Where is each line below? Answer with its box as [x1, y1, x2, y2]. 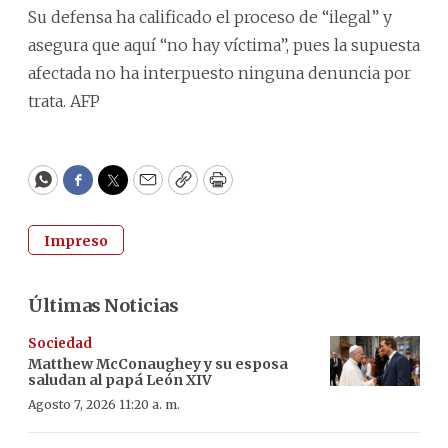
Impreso [44, 231, 108, 250]
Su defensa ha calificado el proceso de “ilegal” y [28, 6, 392, 27]
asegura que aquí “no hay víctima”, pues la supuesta [28, 34, 420, 55]
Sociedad [28, 334, 92, 352]
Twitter [111, 177, 179, 201]
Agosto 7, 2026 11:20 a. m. [28, 396, 180, 412]
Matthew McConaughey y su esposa [28, 354, 288, 373]
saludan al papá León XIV [28, 370, 212, 389]
